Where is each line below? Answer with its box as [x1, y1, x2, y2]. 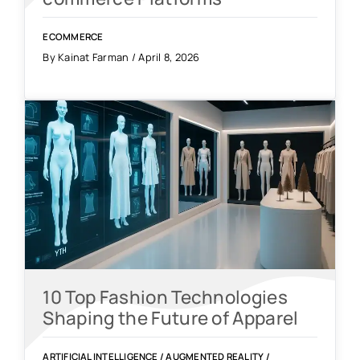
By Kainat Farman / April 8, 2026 [43, 50, 200, 65]
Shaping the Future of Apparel [43, 305, 299, 331]
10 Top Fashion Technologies [43, 284, 288, 310]
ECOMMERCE [43, 30, 104, 43]
